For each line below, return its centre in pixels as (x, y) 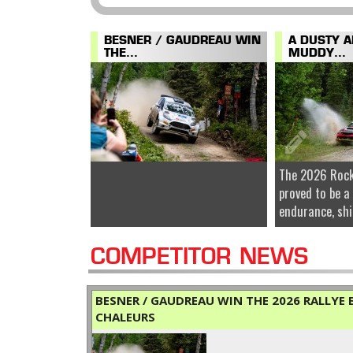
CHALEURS (125, 317)
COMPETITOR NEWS (199, 258)
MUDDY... (318, 54)
